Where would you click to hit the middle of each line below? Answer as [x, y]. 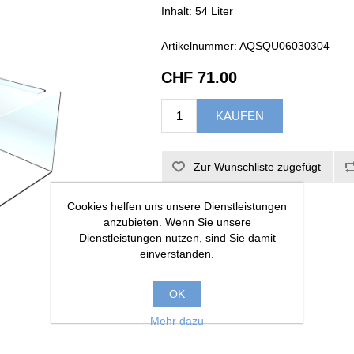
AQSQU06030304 [285, 46]
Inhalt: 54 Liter [198, 11]
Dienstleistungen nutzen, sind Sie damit [177, 237]
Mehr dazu [177, 320]
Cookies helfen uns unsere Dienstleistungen [177, 206]
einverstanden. [177, 253]
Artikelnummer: [200, 46]
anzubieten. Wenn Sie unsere [177, 222]
